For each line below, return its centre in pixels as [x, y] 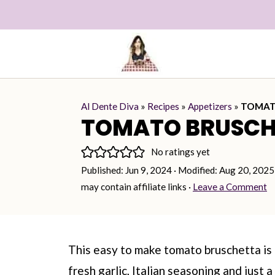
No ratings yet [181, 151]
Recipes [163, 106]
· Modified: [196, 170]
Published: [103, 170]
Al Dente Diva [110, 106]
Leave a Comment [230, 187]
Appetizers [210, 106]
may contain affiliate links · [137, 187]
